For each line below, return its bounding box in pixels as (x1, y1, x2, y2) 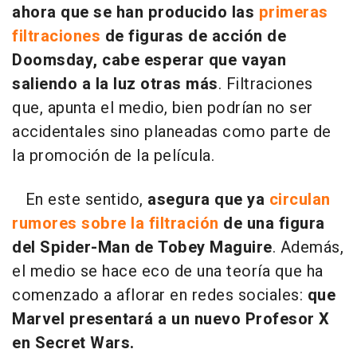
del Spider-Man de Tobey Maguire (12, 235, 273, 259)
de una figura (223, 211, 325, 235)
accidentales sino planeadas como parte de (12, 120, 331, 143)
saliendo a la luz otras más (12, 72, 218, 96)
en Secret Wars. (12, 331, 135, 355)
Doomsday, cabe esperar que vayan (12, 48, 286, 72)
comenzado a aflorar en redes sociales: (12, 283, 308, 307)
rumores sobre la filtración (12, 211, 223, 235)
